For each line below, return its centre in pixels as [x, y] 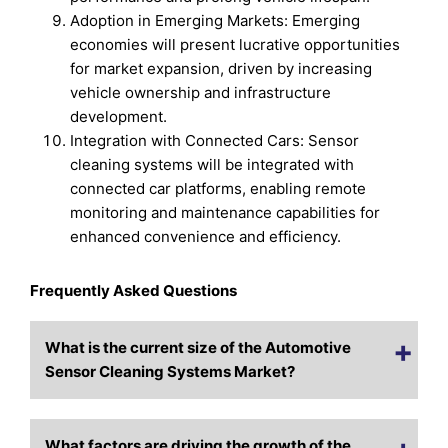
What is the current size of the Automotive [198, 348]
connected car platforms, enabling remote [218, 189]
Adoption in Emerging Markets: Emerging [215, 21]
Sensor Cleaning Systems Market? [170, 372]
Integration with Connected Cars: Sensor [215, 141]
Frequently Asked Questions [134, 291]
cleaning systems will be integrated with [212, 165]
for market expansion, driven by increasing [221, 69]
